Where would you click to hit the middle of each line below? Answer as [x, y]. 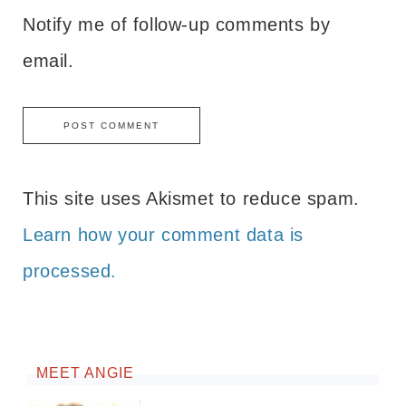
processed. [70, 271]
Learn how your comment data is [164, 234]
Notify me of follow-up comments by [177, 24]
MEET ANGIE [85, 372]
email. [48, 60]
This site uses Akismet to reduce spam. [191, 198]
